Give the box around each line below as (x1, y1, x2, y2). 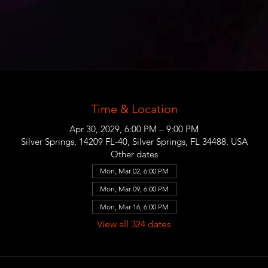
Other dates (110, 148, 158, 160)
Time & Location (90, 102, 178, 116)
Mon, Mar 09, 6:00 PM (99, 184, 169, 193)
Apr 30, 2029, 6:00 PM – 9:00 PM (69, 123, 199, 135)
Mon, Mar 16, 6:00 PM (99, 202, 169, 211)
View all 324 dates (97, 218, 171, 230)
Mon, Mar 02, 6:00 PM (99, 166, 169, 175)
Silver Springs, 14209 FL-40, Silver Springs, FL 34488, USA (20, 136, 248, 147)
